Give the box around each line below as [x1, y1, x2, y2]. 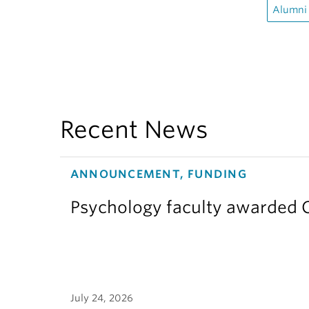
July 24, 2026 [70, 292, 133, 303]
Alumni [272, 4, 307, 15]
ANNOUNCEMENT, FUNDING [70, 168, 247, 181]
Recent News [60, 115, 208, 143]
